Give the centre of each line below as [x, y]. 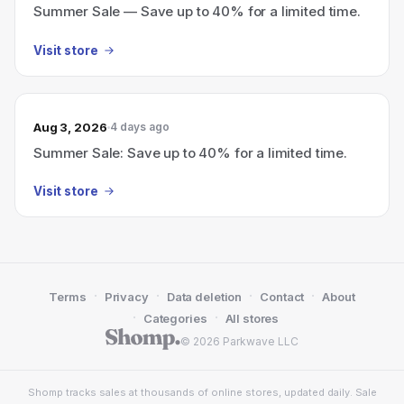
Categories [175, 318]
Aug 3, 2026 [70, 127]
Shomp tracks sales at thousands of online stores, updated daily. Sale [202, 392]
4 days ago [139, 127]
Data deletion [204, 297]
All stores [252, 318]
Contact [282, 297]
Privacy [126, 297]
